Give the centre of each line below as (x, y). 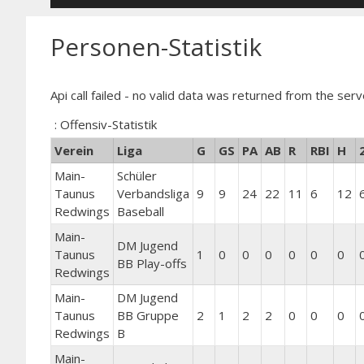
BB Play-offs (152, 263)
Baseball (141, 211)
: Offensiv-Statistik (106, 124)
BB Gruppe (148, 315)
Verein (74, 150)
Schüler (137, 175)
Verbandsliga (153, 193)
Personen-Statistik (156, 47)
